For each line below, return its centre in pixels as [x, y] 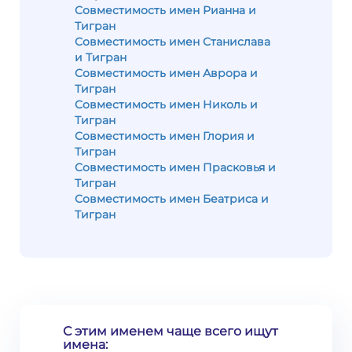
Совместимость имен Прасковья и [175, 167]
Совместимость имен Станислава [172, 42]
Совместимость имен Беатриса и [172, 199]
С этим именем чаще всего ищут [170, 331]
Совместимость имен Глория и [165, 136]
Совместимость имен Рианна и [165, 10]
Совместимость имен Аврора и [166, 73]
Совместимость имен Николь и [166, 104]
